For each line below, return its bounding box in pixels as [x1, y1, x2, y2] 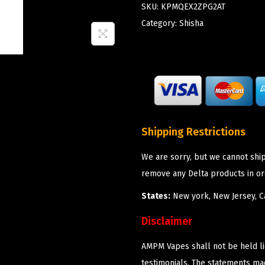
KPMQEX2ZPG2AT [161, 1, 225, 12]
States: [141, 190, 170, 201]
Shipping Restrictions [141, 125, 245, 138]
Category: [141, 18, 179, 28]
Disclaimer [141, 214, 192, 228]
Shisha [179, 18, 203, 28]
